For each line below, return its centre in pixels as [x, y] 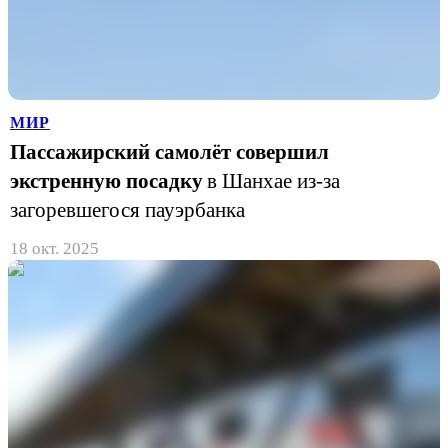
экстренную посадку [106, 181]
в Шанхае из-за [273, 181]
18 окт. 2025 [54, 248]
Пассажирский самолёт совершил [169, 152]
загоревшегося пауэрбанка [127, 210]
